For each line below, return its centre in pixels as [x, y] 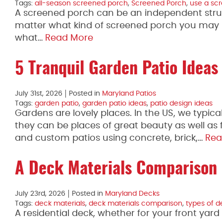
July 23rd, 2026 [40, 194]
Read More [69, 38]
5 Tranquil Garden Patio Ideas [116, 69]
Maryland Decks [132, 194]
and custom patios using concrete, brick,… [110, 138]
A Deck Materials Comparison [116, 169]
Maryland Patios [129, 94]
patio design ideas [181, 104]
